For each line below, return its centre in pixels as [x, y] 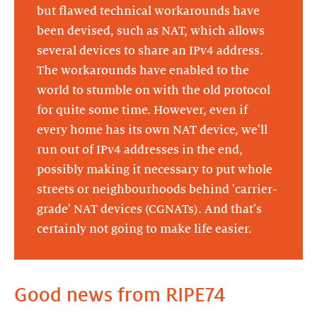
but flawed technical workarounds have [148, 11]
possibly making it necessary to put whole [155, 169]
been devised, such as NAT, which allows [151, 31]
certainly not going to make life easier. [144, 229]
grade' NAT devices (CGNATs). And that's [149, 209]
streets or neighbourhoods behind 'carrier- [157, 189]
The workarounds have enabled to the [143, 70]
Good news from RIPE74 [120, 295]
